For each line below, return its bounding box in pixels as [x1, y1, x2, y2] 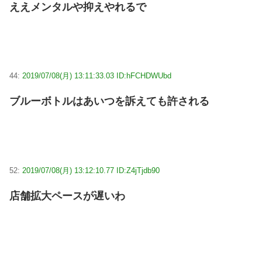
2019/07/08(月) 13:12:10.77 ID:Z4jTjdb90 [22, 166, 160, 175]
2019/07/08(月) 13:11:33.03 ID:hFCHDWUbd [22, 71, 171, 81]
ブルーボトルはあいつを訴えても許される [9, 95, 209, 108]
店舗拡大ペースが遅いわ [9, 190, 125, 202]
